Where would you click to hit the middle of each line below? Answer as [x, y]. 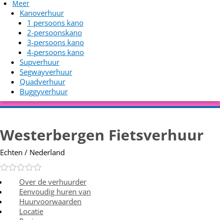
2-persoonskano [55, 32]
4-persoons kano [55, 52]
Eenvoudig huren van [55, 192]
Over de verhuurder [53, 182]
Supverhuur [40, 62]
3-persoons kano [55, 42]
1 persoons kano [55, 23]
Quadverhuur [42, 82]
